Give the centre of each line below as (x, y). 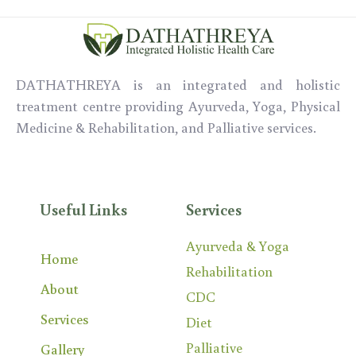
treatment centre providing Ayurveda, (135, 105)
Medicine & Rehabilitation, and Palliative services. (166, 127)
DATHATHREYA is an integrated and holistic (178, 84)
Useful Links (83, 209)
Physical (316, 105)
